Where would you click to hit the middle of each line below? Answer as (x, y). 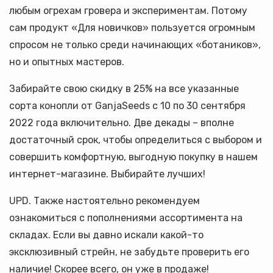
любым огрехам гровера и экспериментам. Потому (128, 11)
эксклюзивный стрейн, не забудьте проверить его (129, 252)
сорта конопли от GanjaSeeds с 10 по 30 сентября (127, 106)
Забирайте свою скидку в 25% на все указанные (124, 89)
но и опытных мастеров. (67, 62)
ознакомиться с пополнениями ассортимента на (126, 218)
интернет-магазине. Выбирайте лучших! (107, 174)
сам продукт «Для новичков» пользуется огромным (132, 28)
